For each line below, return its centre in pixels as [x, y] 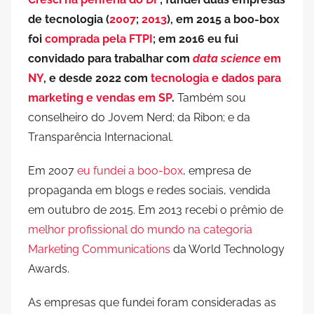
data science [227, 58]
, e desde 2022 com [97, 78]
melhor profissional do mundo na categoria [140, 229]
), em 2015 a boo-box [223, 19]
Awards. [49, 268]
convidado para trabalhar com [110, 58]
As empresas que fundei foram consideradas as [152, 302]
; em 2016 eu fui [196, 39]
